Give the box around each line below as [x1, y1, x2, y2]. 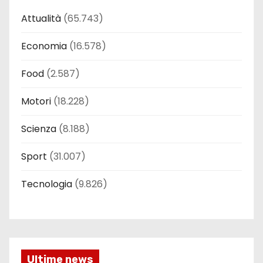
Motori [21, 95, 51, 109]
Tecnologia [21, 177, 72, 191]
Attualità [21, 12, 61, 26]
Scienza [21, 122, 56, 136]
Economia [21, 39, 67, 53]
